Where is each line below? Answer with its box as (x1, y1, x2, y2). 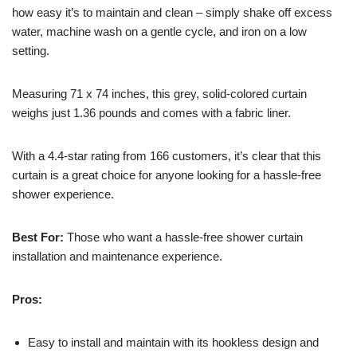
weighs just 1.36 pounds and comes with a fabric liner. (12, 105, 291, 120)
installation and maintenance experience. (12, 249, 222, 263)
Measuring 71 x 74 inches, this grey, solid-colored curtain (12, 86, 307, 100)
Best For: (12, 229, 64, 244)
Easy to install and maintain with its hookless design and (28, 335, 319, 349)
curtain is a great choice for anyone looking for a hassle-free (12, 167, 321, 182)
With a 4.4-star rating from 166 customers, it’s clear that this (12, 148, 321, 163)
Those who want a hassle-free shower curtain (64, 229, 303, 244)
